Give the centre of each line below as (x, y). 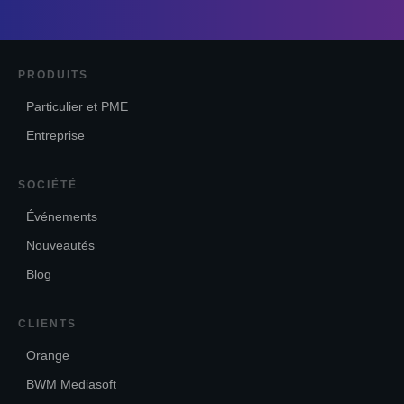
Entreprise (55, 135)
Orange (48, 355)
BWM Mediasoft (71, 384)
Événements (62, 216)
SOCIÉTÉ (48, 185)
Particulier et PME (77, 106)
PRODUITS (53, 75)
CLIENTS (47, 324)
